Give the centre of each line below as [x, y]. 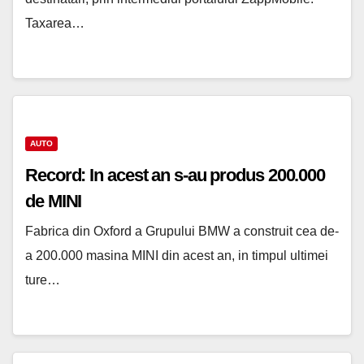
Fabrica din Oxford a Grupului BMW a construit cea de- [182, 232]
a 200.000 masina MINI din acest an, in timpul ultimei [177, 256]
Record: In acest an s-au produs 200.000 [175, 175]
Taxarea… [55, 24]
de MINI [54, 201]
